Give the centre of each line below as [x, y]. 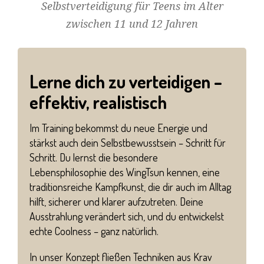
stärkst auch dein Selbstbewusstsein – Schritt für [128, 143]
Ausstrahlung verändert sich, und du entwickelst [127, 217]
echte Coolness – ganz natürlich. [94, 231]
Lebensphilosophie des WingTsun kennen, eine [125, 172]
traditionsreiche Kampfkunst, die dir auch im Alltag [130, 187]
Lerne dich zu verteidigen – [126, 82]
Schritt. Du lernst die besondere [94, 158]
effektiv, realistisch [98, 102]
